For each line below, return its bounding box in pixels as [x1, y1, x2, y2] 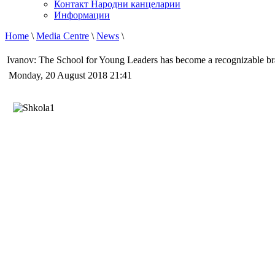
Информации [54, 10, 110, 21]
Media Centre [36, 31, 89, 42]
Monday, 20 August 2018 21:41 [9, 70, 134, 81]
